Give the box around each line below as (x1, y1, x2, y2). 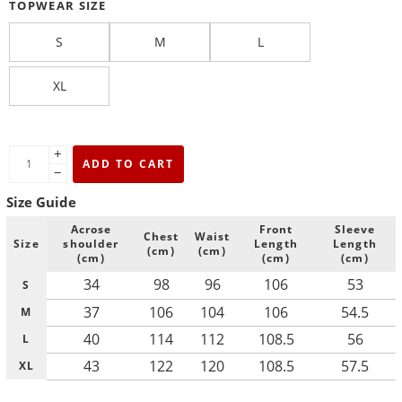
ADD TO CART (83, 155, 174, 171)
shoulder (63, 237, 119, 250)
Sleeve (334, 223, 376, 236)
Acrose (70, 223, 112, 236)
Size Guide (6, 192, 76, 211)
